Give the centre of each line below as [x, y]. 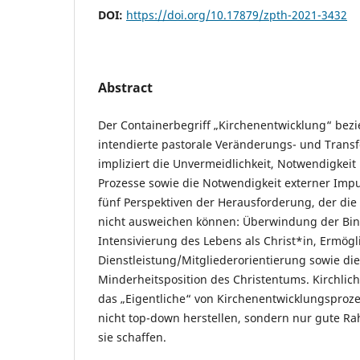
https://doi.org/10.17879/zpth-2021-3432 [237, 14]
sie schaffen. [132, 337]
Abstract [125, 87]
